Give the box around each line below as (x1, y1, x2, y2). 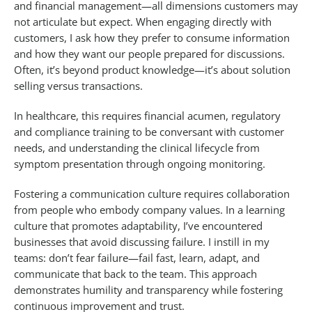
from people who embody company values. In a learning (14, 203, 285, 217)
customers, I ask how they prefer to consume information (14, 31, 290, 45)
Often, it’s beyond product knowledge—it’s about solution (14, 63, 290, 77)
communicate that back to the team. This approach (14, 267, 257, 281)
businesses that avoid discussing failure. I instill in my (14, 235, 270, 249)
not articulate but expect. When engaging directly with (14, 15, 272, 29)
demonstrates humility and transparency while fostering (14, 283, 283, 297)
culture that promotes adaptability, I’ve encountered (14, 219, 263, 233)
